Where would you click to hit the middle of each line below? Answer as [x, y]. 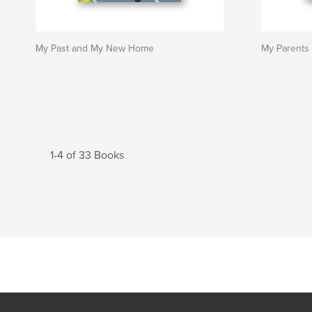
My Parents [285, 48]
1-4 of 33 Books [87, 155]
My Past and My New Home [95, 48]
